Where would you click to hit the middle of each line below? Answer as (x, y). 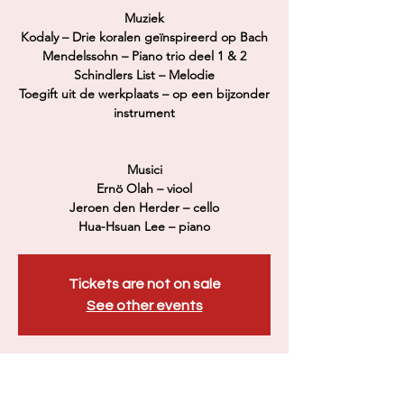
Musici (144, 170)
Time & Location (84, 380)
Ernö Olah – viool (144, 188)
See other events (144, 306)
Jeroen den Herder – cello (144, 207)
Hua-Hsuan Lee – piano (144, 226)
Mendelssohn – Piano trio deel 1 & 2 (144, 56)
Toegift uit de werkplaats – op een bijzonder (144, 94)
